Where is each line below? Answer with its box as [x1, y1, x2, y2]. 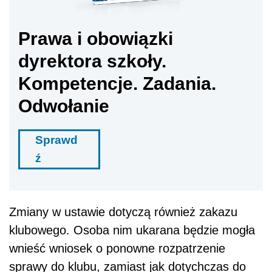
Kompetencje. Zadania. [18, 73, 216, 93]
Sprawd [35, 133, 78, 146]
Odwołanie [18, 95, 109, 116]
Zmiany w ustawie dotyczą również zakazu [9, 205, 237, 219]
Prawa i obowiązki [18, 28, 173, 49]
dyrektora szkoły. [18, 50, 166, 71]
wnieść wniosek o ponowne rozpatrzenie [9, 241, 225, 255]
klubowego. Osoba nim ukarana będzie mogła [9, 223, 255, 237]
